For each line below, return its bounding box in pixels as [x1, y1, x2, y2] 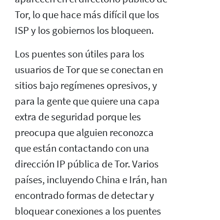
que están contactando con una [15, 141, 149, 155]
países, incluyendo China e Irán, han [15, 173, 167, 186]
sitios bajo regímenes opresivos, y [15, 79, 157, 92]
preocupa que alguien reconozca [15, 126, 154, 139]
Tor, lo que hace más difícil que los [15, 8, 159, 21]
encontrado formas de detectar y [15, 189, 154, 202]
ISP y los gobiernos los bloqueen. [15, 24, 154, 37]
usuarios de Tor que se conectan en [15, 63, 163, 76]
